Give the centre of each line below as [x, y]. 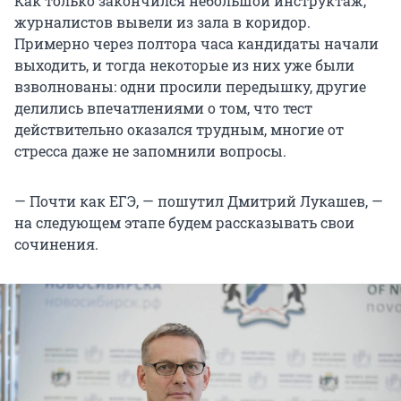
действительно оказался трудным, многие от [179, 130]
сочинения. [56, 244]
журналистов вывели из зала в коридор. [162, 22]
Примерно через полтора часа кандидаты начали [196, 44]
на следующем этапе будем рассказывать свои [184, 223]
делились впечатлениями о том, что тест [163, 108]
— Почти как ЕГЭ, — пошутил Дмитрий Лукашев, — [199, 201]
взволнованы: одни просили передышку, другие [190, 87]
